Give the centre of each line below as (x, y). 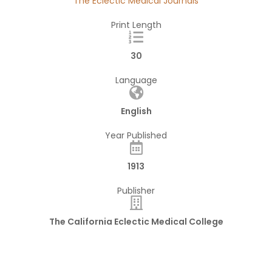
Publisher (136, 191)
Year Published (136, 136)
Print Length (136, 25)
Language (136, 80)
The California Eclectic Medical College (136, 222)
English (136, 111)
